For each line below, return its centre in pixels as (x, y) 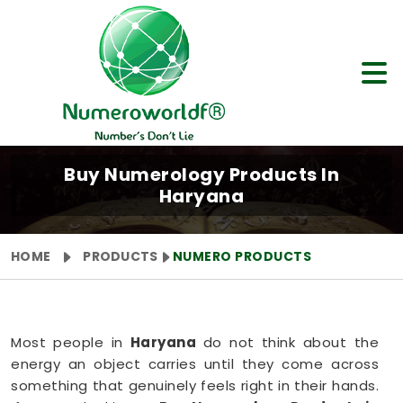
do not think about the (291, 342)
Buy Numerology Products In (201, 175)
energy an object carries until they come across (195, 364)
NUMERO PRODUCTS (242, 256)
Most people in (71, 342)
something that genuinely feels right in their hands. (195, 385)
